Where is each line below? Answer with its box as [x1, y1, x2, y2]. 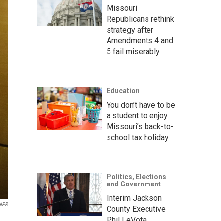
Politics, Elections [107, 173, 166, 181]
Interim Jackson [107, 193, 162, 203]
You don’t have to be [107, 100, 175, 110]
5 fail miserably [107, 47, 160, 56]
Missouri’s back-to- [107, 122, 174, 131]
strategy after [107, 25, 153, 35]
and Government [107, 180, 161, 188]
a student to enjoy [107, 111, 168, 120]
